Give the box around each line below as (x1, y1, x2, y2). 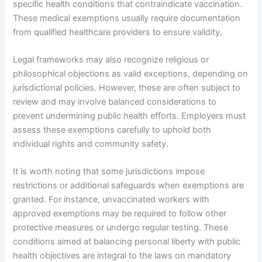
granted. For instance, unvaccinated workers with (13, 194, 210, 205)
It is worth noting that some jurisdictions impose (13, 166, 205, 177)
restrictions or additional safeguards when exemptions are (13, 180, 244, 191)
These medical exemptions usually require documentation (13, 12, 241, 23)
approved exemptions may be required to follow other (13, 208, 227, 219)
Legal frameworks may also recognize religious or (13, 54, 209, 65)
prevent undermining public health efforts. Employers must (13, 110, 246, 121)
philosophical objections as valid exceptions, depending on (13, 68, 249, 79)
